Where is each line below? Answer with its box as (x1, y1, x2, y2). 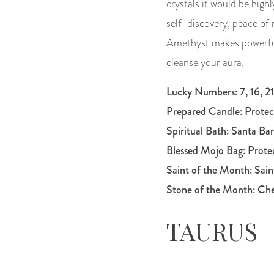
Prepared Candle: (166, 103, 245, 120)
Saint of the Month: (166, 162, 254, 179)
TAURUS (166, 215, 257, 248)
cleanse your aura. (166, 54, 244, 70)
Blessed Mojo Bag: (166, 143, 248, 159)
